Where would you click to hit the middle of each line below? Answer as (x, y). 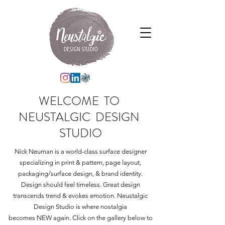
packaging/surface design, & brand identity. (80, 174)
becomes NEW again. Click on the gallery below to (80, 218)
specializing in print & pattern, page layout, (80, 162)
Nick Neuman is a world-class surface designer (80, 151)
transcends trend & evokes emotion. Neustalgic (80, 196)
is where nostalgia (101, 207)
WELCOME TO (80, 101)
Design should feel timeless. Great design (80, 185)
